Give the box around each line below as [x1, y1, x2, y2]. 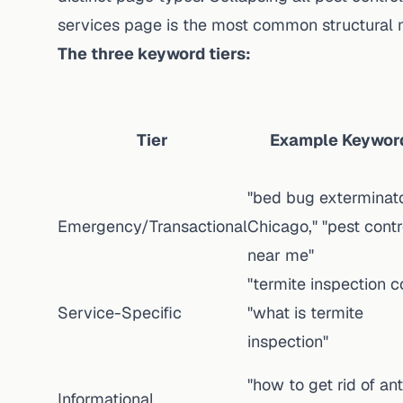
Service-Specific [58, 302, 182, 323]
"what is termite [247, 302, 363, 323]
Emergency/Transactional [58, 216, 247, 237]
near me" [247, 245, 314, 265]
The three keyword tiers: [58, 43, 251, 64]
